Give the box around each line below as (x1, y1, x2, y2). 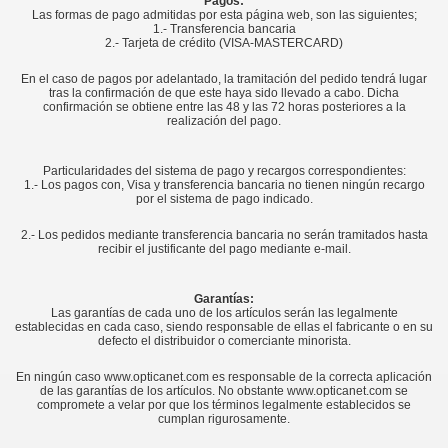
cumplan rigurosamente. (158, 412, 290, 426)
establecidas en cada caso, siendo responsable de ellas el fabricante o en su (15, 320, 433, 334)
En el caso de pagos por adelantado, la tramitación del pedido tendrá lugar (21, 72, 427, 86)
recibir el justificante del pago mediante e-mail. (97, 242, 351, 256)
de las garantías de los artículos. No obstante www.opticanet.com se (40, 384, 408, 398)
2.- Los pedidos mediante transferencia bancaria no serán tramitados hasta (20, 228, 428, 242)
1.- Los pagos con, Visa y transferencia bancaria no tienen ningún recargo (23, 178, 425, 192)
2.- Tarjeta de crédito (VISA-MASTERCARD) (105, 36, 343, 50)
